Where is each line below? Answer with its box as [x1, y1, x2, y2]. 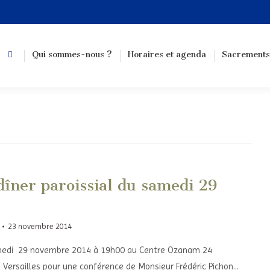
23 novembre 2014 [7, 222, 72, 231]
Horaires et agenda [128, 49, 206, 60]
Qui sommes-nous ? [32, 49, 112, 60]
